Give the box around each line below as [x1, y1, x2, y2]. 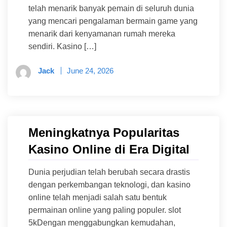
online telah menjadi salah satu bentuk [28, 193, 167, 202]
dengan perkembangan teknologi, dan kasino [28, 180, 191, 190]
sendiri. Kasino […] [28, 42, 96, 51]
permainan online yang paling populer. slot [28, 206, 181, 215]
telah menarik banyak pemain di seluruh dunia [28, 4, 194, 13]
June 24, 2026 [67, 66, 113, 75]
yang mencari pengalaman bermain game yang [28, 17, 198, 26]
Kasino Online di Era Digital [28, 142, 190, 157]
